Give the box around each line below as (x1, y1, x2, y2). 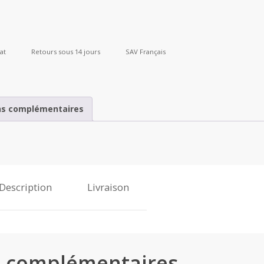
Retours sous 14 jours (31, 47, 100, 56)
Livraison (87, 180, 129, 194)
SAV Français (126, 47, 166, 56)
